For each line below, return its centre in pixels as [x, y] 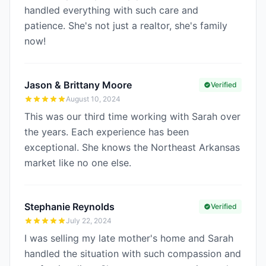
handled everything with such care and [111, 10]
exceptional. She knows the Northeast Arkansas [132, 147]
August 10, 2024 [93, 99]
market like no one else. [78, 163]
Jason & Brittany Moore [78, 85]
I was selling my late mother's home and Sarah [129, 238]
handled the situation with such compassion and [133, 254]
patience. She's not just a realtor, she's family [126, 26]
